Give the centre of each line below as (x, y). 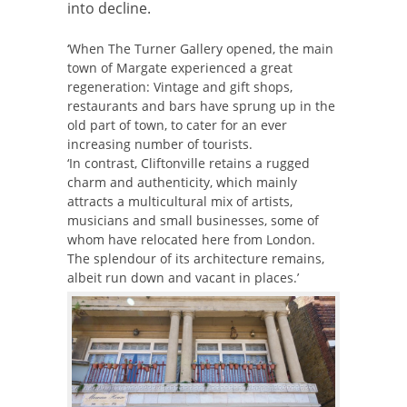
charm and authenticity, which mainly (182, 182)
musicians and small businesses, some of (193, 220)
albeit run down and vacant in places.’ (183, 277)
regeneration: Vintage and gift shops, (180, 86)
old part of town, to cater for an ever (177, 124)
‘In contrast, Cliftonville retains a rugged (189, 163)
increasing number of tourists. (160, 144)
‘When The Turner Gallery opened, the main (200, 48)
